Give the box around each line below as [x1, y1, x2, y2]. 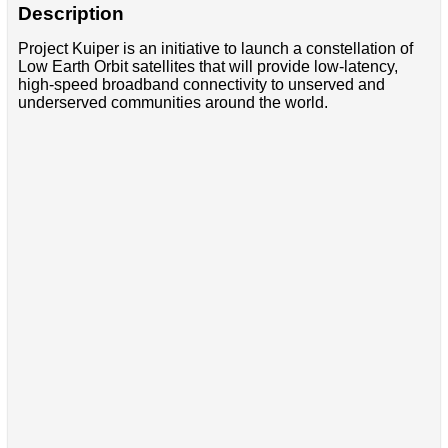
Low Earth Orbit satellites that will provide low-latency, [17, 57, 398, 75]
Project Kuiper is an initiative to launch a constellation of [17, 39, 413, 57]
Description [17, 2, 124, 24]
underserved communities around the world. [17, 93, 328, 111]
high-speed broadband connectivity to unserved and [17, 75, 385, 93]
